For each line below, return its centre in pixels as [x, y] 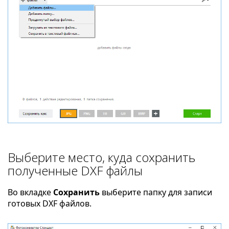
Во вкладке [30, 192]
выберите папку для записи [156, 192]
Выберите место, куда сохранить [101, 157]
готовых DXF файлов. [50, 204]
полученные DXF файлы [75, 171]
